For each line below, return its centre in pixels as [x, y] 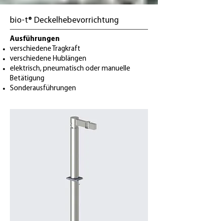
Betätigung [27, 79]
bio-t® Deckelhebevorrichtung [64, 20]
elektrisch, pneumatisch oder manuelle [73, 69]
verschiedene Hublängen [48, 59]
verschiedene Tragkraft [45, 49]
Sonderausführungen [43, 89]
